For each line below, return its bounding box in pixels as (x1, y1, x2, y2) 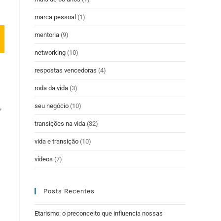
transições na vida (35, 120, 85, 127)
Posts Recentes (43, 187, 95, 195)
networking (35, 49, 66, 56)
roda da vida (35, 84, 68, 92)
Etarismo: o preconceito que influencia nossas (35, 210, 163, 217)
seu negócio (35, 102, 69, 110)
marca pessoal (35, 13, 76, 21)
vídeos (35, 155, 53, 163)
